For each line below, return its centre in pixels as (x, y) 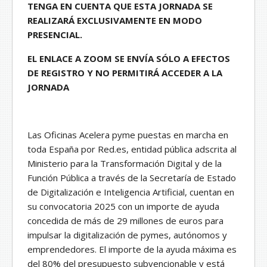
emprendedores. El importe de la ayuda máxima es (132, 249)
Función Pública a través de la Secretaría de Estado (132, 178)
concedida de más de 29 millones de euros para (125, 221)
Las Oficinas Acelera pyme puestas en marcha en (128, 135)
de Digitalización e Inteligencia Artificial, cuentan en (131, 192)
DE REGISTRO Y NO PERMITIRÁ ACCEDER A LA (125, 73)
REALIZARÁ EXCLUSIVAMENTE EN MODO (115, 21)
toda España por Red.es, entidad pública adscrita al (132, 149)
